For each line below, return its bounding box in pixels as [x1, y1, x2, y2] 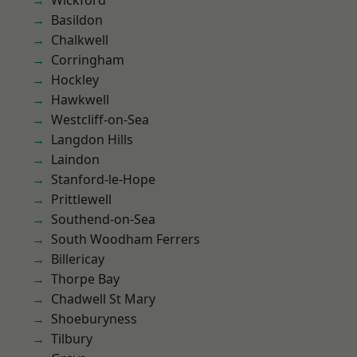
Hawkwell [51, 91, 109, 108]
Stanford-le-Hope [51, 171, 155, 188]
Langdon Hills [51, 131, 133, 148]
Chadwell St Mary [51, 290, 155, 308]
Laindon [51, 151, 100, 168]
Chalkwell [51, 31, 108, 49]
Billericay [51, 250, 104, 268]
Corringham [51, 51, 124, 69]
